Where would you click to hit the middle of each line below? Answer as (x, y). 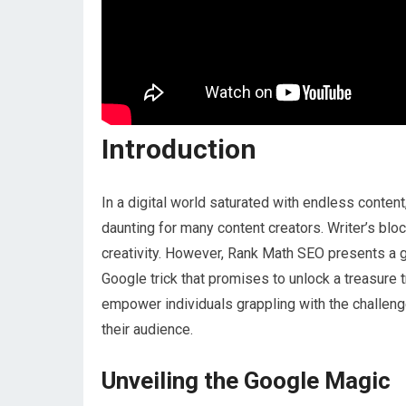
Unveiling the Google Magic (246, 381)
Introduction (179, 149)
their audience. (147, 329)
